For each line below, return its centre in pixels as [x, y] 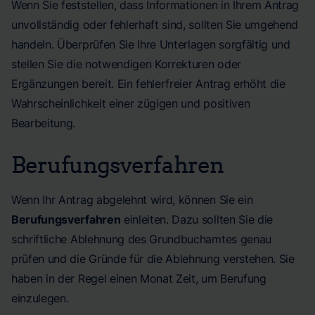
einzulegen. [40, 298]
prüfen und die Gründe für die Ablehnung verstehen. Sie [153, 259]
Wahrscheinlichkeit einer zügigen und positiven [131, 103]
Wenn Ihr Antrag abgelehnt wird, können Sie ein [132, 200]
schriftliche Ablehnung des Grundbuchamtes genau [141, 239]
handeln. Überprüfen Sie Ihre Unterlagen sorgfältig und [151, 44]
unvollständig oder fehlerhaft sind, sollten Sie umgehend [155, 25]
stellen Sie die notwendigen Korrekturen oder [126, 64]
